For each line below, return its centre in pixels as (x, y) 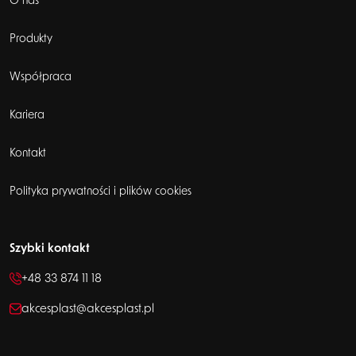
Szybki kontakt (50, 248)
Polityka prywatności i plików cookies (101, 191)
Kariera (27, 115)
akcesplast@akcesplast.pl (88, 308)
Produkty (31, 39)
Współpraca (41, 77)
